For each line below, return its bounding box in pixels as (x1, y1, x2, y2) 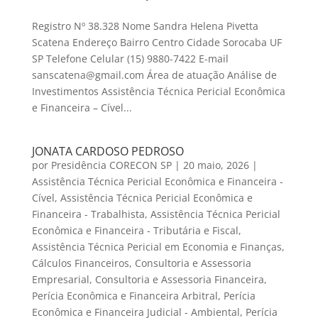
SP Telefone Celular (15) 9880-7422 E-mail (31, 52, 229, 66)
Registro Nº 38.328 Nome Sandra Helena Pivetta (31, 19, 258, 33)
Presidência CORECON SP (50, 158, 172, 172)
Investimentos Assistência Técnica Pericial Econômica (31, 84, 285, 99)
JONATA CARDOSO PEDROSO (31, 143, 184, 160)
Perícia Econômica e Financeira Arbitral (31, 289, 218, 303)
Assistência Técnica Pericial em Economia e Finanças (31, 240, 282, 254)
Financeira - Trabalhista (31, 207, 145, 221)
